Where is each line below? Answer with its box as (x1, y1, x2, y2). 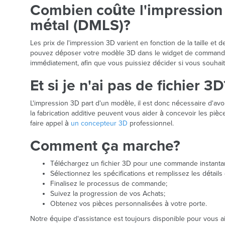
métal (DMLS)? (30, 16, 131, 35)
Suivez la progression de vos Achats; (50, 189, 165, 198)
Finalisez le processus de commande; (50, 179, 167, 188)
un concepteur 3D (71, 119, 128, 128)
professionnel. (128, 119, 174, 128)
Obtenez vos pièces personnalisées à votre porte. (50, 199, 207, 208)
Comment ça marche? (30, 137, 180, 155)
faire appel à (30, 119, 71, 128)
